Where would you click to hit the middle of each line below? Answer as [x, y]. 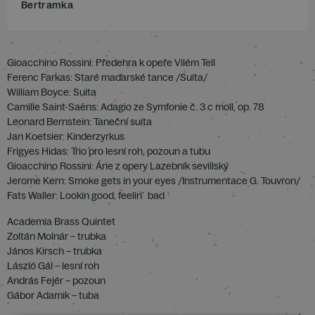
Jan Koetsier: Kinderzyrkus [66, 136]
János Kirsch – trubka [54, 251]
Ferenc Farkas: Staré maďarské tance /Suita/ [107, 77]
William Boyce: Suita [52, 92]
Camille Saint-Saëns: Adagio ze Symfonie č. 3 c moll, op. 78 [136, 107]
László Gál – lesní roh [53, 266]
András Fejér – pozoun [56, 281]
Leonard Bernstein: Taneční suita [79, 122]
